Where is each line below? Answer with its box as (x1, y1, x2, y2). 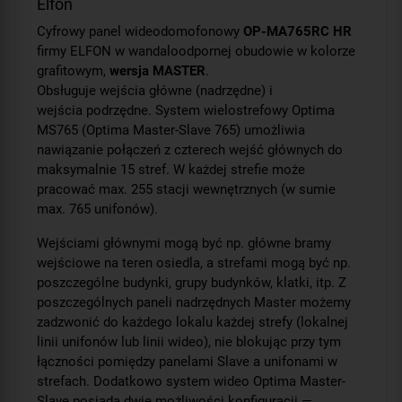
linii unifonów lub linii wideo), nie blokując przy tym (37, 333, 341, 350)
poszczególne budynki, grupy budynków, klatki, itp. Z (37, 274, 346, 291)
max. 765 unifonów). (37, 200, 158, 217)
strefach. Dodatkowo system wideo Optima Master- (37, 372, 345, 389)
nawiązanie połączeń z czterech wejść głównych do (37, 141, 343, 158)
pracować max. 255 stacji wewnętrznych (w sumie (37, 180, 336, 197)
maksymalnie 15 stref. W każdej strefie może (37, 161, 305, 178)
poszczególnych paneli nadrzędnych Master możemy (37, 293, 351, 310)
